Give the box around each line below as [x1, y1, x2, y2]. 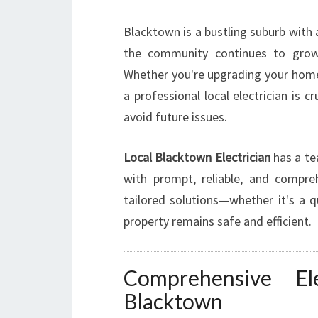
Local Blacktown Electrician [124, 149, 270, 165]
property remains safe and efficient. [124, 213, 312, 229]
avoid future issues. [124, 109, 227, 125]
